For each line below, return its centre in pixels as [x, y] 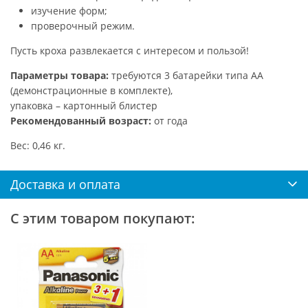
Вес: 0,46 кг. [38, 145]
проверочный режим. [83, 25]
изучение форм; [69, 10]
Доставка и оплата [65, 184]
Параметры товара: [59, 75]
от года [169, 120]
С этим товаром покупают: [103, 218]
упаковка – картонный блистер [84, 105]
